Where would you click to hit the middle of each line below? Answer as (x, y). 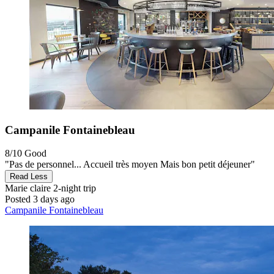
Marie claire (28, 188)
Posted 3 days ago (40, 199)
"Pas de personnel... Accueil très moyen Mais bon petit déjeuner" (130, 165)
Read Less (29, 177)
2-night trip (73, 188)
